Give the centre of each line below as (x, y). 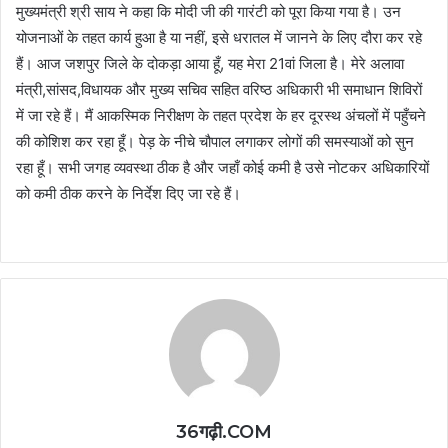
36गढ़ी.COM (224, 432)
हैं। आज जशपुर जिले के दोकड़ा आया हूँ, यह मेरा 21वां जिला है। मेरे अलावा (210, 64)
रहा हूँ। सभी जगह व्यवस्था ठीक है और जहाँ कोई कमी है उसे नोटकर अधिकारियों (222, 168)
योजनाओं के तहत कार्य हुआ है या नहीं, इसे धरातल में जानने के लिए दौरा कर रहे (219, 38)
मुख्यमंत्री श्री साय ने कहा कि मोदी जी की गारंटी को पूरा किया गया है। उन (208, 12)
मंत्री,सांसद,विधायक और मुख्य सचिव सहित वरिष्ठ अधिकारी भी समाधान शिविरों (219, 90)
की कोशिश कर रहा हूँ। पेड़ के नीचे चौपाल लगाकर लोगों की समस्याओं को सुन (215, 142)
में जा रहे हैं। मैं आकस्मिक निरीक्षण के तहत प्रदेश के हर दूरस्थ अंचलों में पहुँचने (221, 116)
